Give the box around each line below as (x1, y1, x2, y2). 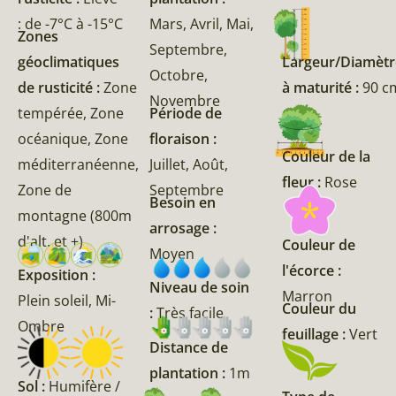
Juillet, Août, (149, 154, 229, 174)
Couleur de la (281, 146, 370, 166)
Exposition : (18, 265, 95, 286)
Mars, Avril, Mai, (149, 13, 255, 34)
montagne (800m (18, 205, 132, 225)
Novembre (149, 90, 221, 110)
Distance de (149, 337, 229, 357)
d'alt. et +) (18, 231, 83, 251)
